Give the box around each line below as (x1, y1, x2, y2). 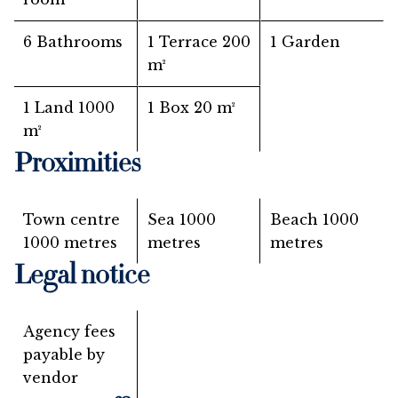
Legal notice (14, 264, 149, 292)
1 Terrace (147, 33, 222, 51)
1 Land (23, 99, 78, 116)
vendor (23, 369, 78, 386)
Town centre (23, 211, 120, 228)
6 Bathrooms (23, 33, 123, 51)
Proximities (14, 152, 141, 180)
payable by (23, 346, 105, 363)
